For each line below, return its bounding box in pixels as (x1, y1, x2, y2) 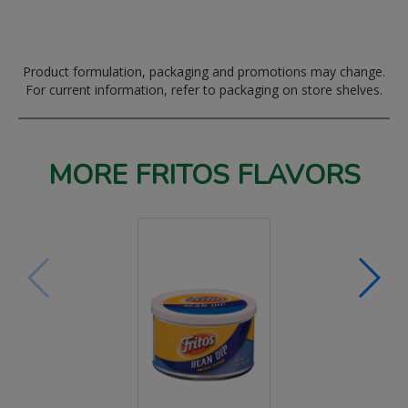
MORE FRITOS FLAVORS (47, 157, 361, 194)
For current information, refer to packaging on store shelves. (25, 81, 382, 98)
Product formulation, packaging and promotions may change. (23, 63, 385, 80)
